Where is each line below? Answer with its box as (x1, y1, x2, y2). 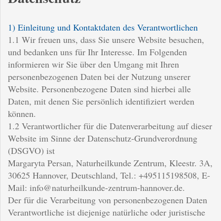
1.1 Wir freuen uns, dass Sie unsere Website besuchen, (8, 33, 204, 45)
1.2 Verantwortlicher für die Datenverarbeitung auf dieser (8, 119, 212, 132)
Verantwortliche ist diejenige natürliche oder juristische (8, 206, 205, 218)
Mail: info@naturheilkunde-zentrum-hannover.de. (8, 181, 185, 193)
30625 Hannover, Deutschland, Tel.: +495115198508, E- (8, 169, 210, 181)
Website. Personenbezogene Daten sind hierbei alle (8, 82, 191, 95)
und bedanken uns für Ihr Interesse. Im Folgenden (8, 45, 187, 58)
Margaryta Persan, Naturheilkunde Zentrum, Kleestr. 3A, (8, 156, 213, 169)
